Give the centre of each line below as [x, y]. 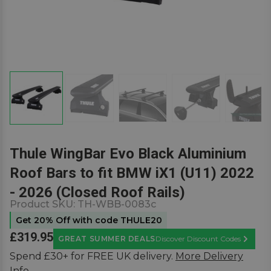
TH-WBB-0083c [117, 204]
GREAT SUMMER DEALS [107, 239]
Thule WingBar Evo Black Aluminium [128, 154]
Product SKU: [44, 204]
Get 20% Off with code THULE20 [89, 220]
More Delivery [209, 256]
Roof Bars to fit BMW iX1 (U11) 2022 [132, 173]
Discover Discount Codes [198, 239]
